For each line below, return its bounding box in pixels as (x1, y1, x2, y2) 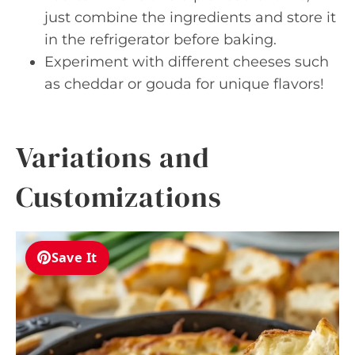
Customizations (16, 177, 222, 216)
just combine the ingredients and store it (44, 8, 336, 26)
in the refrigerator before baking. (44, 30, 277, 48)
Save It (51, 249, 97, 267)
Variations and (16, 137, 210, 177)
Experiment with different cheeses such (44, 52, 329, 71)
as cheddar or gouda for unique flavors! (44, 74, 324, 93)
